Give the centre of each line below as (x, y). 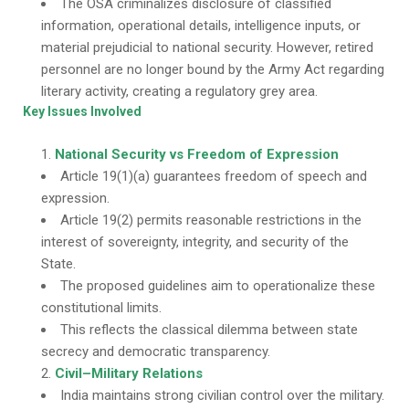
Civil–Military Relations (129, 373)
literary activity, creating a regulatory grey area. (179, 91)
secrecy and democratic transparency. (156, 351)
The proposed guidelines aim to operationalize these (218, 286)
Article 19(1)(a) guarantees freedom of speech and (214, 176)
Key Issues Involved (82, 111)
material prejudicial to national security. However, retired (207, 47)
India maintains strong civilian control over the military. (222, 395)
